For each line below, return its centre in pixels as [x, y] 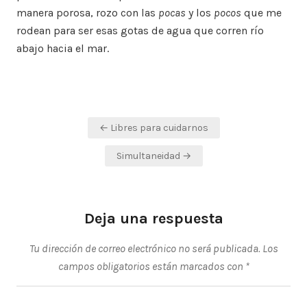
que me [261, 13]
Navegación [70, 123]
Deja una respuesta [153, 219]
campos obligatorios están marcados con [151, 267]
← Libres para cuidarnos [153, 128]
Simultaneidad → [153, 156]
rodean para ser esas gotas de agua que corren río [140, 31]
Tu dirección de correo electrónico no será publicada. [145, 249]
